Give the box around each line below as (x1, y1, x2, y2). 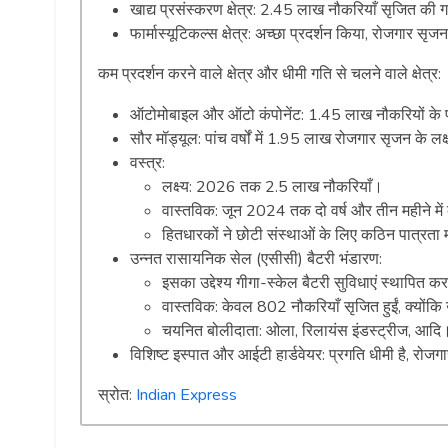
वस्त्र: (130, 151, 165, 174)
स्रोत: (98, 383, 136, 406)
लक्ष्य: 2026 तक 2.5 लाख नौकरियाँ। (162, 175, 383, 198)
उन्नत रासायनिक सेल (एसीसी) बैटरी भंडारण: (130, 247, 382, 270)
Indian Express (136, 383, 237, 406)
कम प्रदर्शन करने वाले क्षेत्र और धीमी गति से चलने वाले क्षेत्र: (98, 62, 441, 85)
